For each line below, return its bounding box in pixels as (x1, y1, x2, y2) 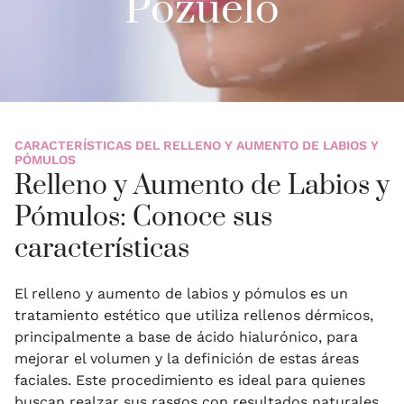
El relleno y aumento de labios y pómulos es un (14, 284, 348, 302)
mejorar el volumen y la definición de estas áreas (14, 349, 359, 367)
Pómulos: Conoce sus (14, 199, 272, 234)
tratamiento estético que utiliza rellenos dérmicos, (14, 306, 373, 324)
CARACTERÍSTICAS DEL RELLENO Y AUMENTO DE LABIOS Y (14, 137, 379, 152)
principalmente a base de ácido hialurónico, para (14, 327, 358, 345)
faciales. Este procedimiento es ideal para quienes (14, 371, 365, 389)
